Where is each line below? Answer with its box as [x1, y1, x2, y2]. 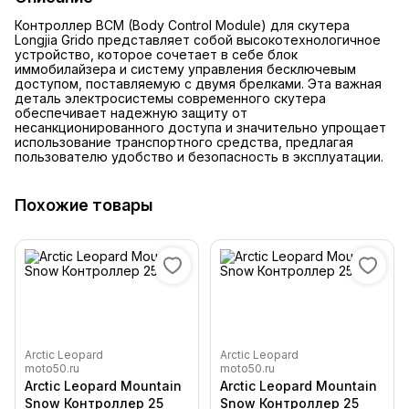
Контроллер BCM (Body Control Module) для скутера [15, 17, 350, 34]
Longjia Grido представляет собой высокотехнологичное [15, 32, 381, 48]
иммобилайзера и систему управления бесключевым [15, 61, 356, 78]
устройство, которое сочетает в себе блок [15, 47, 298, 63]
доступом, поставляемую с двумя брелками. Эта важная [15, 76, 382, 92]
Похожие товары [15, 195, 152, 215]
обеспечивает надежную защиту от [15, 105, 247, 121]
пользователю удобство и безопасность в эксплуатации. [15, 149, 383, 165]
